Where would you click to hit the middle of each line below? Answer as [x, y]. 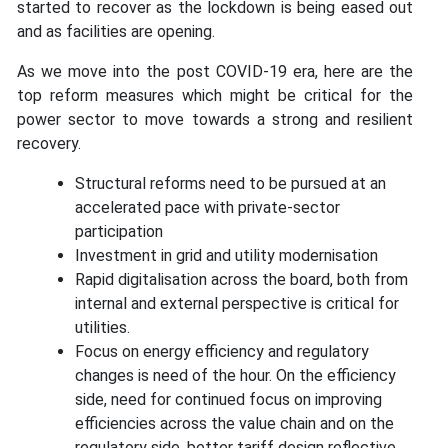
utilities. [102, 327]
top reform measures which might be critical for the [215, 95]
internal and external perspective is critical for [237, 303]
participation [119, 231]
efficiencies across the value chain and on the [234, 423]
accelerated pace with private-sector [207, 207]
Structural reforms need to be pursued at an [230, 183]
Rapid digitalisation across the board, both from [241, 279]
